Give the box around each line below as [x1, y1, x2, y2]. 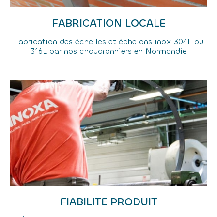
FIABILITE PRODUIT [60, 195, 157, 209]
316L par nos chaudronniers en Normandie [30, 46, 187, 56]
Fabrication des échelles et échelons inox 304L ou [14, 36, 203, 46]
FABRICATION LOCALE [51, 16, 166, 30]
